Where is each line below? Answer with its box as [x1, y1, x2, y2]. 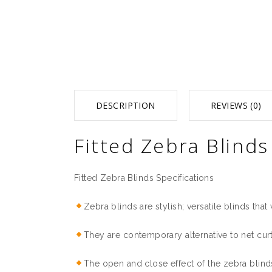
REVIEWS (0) [211, 100, 262, 111]
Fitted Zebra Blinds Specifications [74, 173, 214, 183]
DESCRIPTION [96, 100, 155, 111]
